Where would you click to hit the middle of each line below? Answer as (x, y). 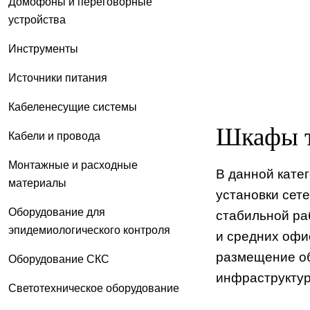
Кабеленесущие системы (73, 107)
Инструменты (43, 48)
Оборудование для (57, 212)
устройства (37, 19)
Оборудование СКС (59, 259)
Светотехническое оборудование (94, 288)
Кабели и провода (54, 136)
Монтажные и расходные (73, 165)
